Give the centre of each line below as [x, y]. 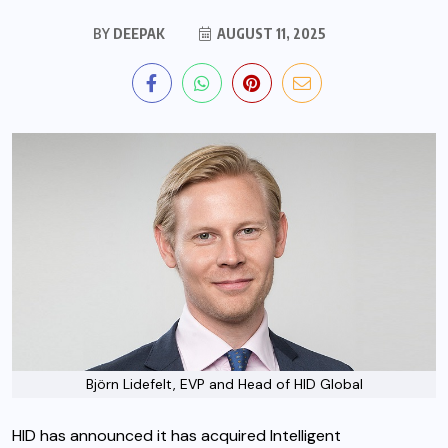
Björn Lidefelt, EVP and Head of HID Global [224, 384]
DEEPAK [137, 34]
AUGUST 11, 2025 [269, 34]
